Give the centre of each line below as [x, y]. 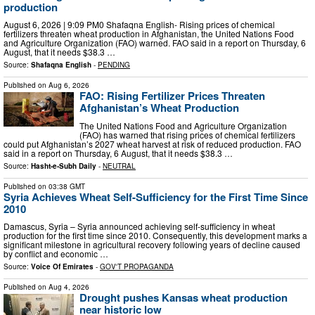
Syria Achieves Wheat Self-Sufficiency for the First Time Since [156, 197]
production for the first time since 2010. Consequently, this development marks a [155, 236]
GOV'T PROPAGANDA [137, 267]
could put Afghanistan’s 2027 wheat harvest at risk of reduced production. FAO [152, 143]
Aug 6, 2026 [69, 85]
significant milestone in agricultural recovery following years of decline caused [152, 245]
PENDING [114, 65]
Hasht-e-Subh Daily [64, 166]
